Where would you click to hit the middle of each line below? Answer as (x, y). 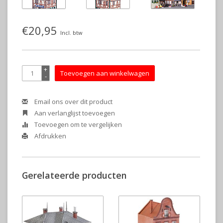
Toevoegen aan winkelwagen (105, 73)
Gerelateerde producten (74, 175)
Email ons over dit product (73, 102)
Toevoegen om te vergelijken (77, 124)
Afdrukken (50, 136)
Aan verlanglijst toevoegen (74, 113)
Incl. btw (71, 33)
